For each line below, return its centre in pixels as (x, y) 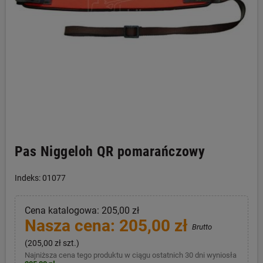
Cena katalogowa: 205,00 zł (82, 210)
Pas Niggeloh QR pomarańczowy (110, 151)
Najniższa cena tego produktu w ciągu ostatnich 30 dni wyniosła (130, 255)
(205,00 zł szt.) (52, 243)
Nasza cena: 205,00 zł (108, 226)
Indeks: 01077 (40, 178)
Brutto (202, 227)
